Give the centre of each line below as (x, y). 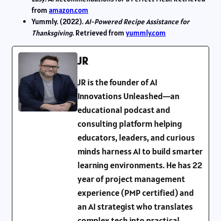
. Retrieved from (99, 33)
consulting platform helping (130, 123)
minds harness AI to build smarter (140, 151)
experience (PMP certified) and (136, 192)
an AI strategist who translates (135, 206)
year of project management (131, 179)
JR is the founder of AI (117, 82)
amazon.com (69, 10)
